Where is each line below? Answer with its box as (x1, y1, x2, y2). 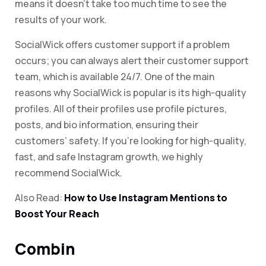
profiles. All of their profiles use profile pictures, (15, 102, 227, 116)
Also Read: (15, 191, 64, 205)
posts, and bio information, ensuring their (15, 118, 198, 132)
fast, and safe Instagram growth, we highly (15, 150, 203, 164)
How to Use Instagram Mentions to (64, 191, 227, 205)
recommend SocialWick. (15, 166, 122, 180)
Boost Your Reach (15, 207, 99, 221)
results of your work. (15, 13, 107, 27)
